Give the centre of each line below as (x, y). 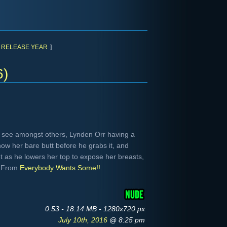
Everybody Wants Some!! (60, 168)
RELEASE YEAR (24, 47)
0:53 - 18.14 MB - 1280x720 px (95, 209)
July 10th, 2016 (84, 220)
